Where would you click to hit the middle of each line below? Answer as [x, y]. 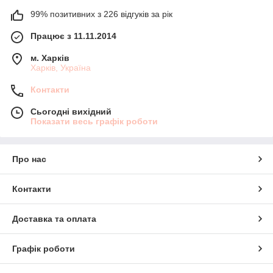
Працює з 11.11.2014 [73, 36]
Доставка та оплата [54, 218]
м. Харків [50, 58]
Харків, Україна [61, 67]
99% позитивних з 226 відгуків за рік [101, 14]
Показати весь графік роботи [94, 121]
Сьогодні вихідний [71, 111]
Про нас [29, 159]
